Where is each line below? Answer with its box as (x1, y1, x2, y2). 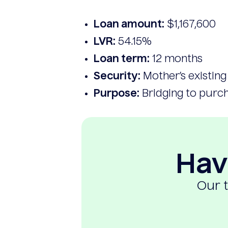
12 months (150, 54, 203, 65)
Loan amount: (94, 20, 164, 30)
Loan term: (94, 54, 150, 65)
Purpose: (94, 89, 139, 99)
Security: (94, 72, 140, 82)
